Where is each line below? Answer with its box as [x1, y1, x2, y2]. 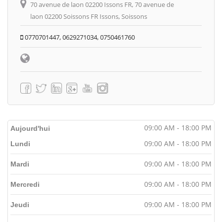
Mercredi [10, 180, 40, 188]
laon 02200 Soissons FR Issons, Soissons [30, 11, 147, 21]
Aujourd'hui [10, 124, 50, 132]
